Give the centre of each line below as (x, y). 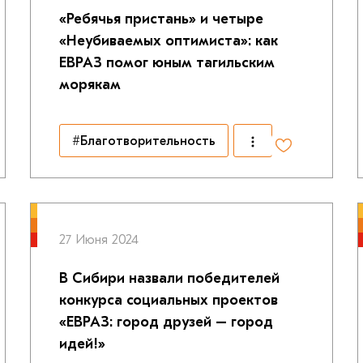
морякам (90, 85)
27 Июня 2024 (98, 240)
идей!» (82, 344)
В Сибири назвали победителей (169, 278)
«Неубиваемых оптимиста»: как (168, 41)
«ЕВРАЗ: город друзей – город (166, 322)
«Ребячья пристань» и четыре (161, 19)
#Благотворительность (143, 141)
